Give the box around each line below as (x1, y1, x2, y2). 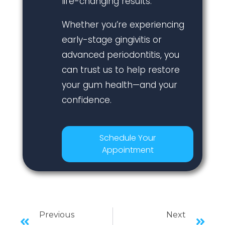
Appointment (101, 144, 154, 156)
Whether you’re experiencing (61, 18, 184, 31)
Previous (39, 210, 74, 220)
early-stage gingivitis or (61, 33, 162, 46)
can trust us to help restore (61, 63, 180, 76)
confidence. (61, 93, 111, 106)
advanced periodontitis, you (61, 48, 179, 61)
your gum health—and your (61, 78, 177, 91)
